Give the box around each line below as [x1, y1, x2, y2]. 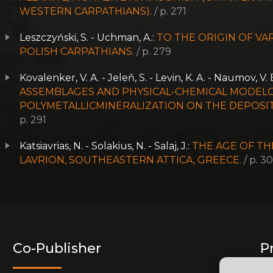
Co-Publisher [13, 240, 102, 257]
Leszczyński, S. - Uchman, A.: [19, 32, 157, 43]
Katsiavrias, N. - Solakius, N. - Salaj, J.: [19, 140, 193, 152]
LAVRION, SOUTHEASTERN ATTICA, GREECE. [19, 154, 242, 166]
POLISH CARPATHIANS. [19, 46, 135, 57]
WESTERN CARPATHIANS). [19, 5, 152, 17]
